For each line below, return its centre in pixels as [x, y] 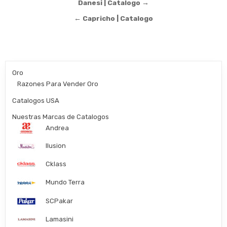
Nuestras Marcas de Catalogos [61, 117]
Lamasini [60, 219]
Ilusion [56, 146]
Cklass [56, 164]
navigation [44, 18]
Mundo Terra [65, 182]
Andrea [58, 128]
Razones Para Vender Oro [58, 84]
